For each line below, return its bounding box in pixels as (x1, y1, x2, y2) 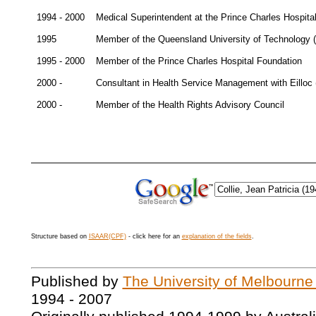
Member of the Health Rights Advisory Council (95, 99, 284, 110)
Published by (30, 273, 123, 291)
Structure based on (30, 233, 89, 240)
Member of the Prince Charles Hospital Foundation (95, 56, 302, 66)
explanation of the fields (181, 233, 252, 240)
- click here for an (126, 233, 182, 240)
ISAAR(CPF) (88, 233, 126, 240)
